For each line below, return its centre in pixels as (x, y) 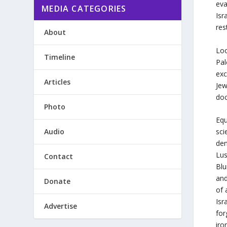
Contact (59, 156)
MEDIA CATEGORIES (84, 8)
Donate (58, 181)
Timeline (60, 57)
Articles (58, 82)
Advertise (61, 206)
